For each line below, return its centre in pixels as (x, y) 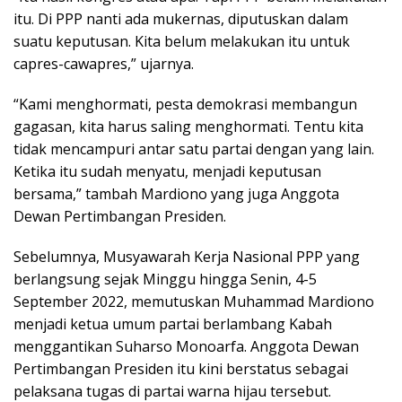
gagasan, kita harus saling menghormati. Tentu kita (188, 126)
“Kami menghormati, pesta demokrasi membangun (185, 104)
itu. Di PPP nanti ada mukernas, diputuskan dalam (181, 18)
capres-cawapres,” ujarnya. (104, 63)
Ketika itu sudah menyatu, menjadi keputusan (167, 171)
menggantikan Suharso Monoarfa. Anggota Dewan (186, 346)
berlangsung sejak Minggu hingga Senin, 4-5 (165, 279)
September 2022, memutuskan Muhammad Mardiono (194, 301)
